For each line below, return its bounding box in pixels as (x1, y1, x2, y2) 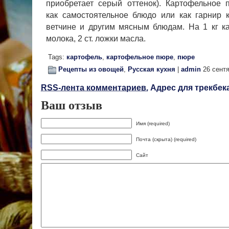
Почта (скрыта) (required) (136, 136, 196, 142)
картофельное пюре (106, 53, 173, 61)
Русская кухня (128, 65, 175, 73)
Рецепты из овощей (58, 65, 124, 73)
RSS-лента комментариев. (41, 83, 148, 92)
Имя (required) (136, 121, 170, 126)
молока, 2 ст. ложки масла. (46, 34, 146, 43)
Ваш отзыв (41, 96, 102, 113)
